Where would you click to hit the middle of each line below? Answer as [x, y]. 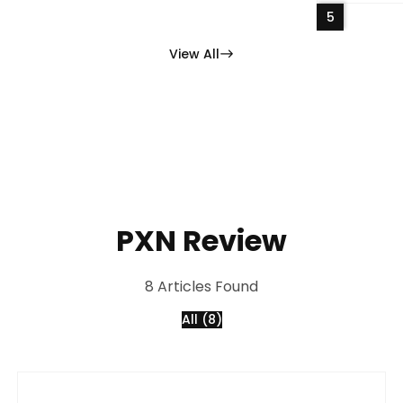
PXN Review [201, 240]
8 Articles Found [201, 286]
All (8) [201, 319]
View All [194, 54]
